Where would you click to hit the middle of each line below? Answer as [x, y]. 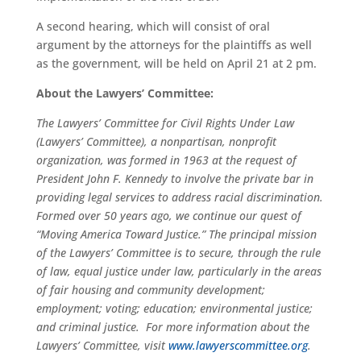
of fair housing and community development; [150, 290]
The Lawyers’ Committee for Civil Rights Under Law [165, 123]
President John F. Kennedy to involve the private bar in [174, 178]
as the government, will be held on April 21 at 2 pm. [176, 63]
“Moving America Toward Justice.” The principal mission [176, 234]
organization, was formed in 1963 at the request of [166, 160]
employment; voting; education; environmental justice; [174, 308]
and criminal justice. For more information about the [172, 327]
